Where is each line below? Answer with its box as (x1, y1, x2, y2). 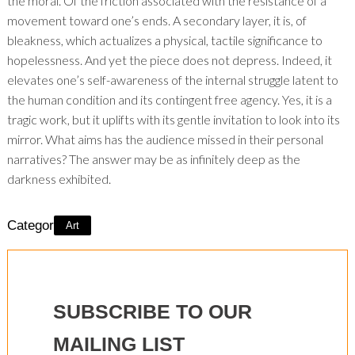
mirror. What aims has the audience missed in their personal (6, 131, 323, 147)
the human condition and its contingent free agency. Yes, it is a (6, 91, 332, 107)
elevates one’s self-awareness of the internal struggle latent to (6, 71, 338, 87)
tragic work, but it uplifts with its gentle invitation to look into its (6, 111, 340, 127)
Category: (6, 218, 65, 234)
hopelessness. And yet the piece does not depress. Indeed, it (6, 52, 332, 67)
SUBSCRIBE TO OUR (52, 300, 252, 323)
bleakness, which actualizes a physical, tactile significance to (6, 32, 323, 48)
